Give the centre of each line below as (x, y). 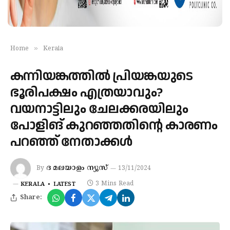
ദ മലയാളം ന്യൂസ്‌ (77, 168)
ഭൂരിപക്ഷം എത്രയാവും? (87, 93)
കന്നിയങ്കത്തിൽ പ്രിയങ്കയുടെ (102, 76)
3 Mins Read (114, 184)
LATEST (64, 184)
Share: (31, 197)
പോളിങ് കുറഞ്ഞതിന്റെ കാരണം (114, 126)
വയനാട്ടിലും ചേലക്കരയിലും (99, 109)
